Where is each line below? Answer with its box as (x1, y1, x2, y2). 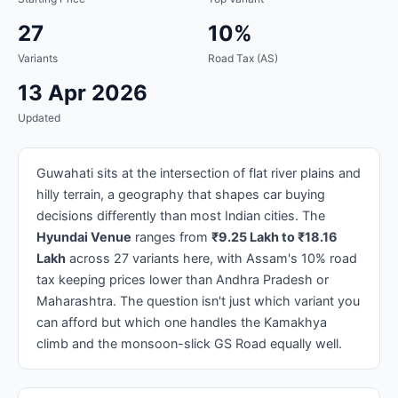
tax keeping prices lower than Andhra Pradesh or (36, 271, 329, 287)
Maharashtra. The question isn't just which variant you (36, 292, 360, 308)
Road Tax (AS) (208, 51, 278, 65)
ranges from (131, 228, 211, 244)
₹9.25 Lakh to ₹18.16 (211, 228, 338, 244)
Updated (18, 110, 60, 124)
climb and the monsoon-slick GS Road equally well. (36, 335, 342, 351)
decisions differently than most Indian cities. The (36, 207, 325, 223)
